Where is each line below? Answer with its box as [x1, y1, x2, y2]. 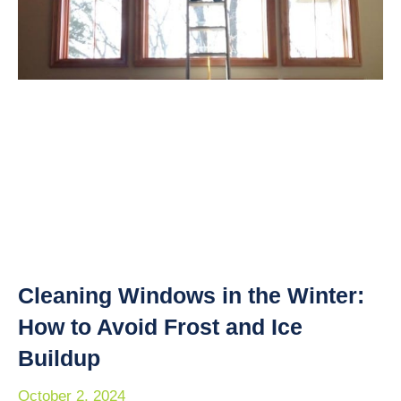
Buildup [18, 345, 100, 371]
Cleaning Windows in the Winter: [18, 282, 364, 308]
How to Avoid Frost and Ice [18, 313, 303, 339]
